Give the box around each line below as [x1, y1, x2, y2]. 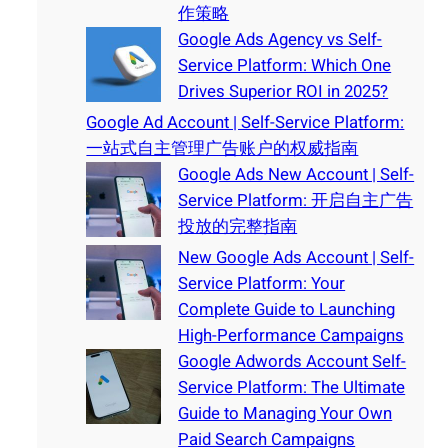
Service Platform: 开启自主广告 [178, 188, 414, 214]
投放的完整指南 [178, 214, 298, 240]
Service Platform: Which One [178, 53, 392, 79]
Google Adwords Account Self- [178, 349, 407, 375]
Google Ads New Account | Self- [178, 162, 415, 188]
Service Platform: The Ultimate [178, 375, 406, 401]
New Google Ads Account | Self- [178, 245, 415, 271]
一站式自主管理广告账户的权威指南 [86, 136, 359, 162]
